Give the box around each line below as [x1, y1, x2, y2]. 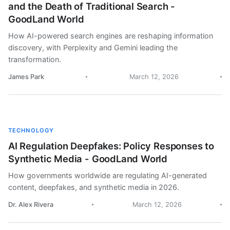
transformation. [8, 55, 61, 64]
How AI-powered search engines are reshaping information [8, 31, 213, 40]
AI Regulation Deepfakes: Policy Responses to [8, 140, 214, 151]
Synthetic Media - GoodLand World [8, 153, 168, 164]
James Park [8, 73, 44, 81]
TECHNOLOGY [8, 127, 54, 134]
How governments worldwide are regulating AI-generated [8, 171, 207, 180]
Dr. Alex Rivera [8, 201, 53, 208]
